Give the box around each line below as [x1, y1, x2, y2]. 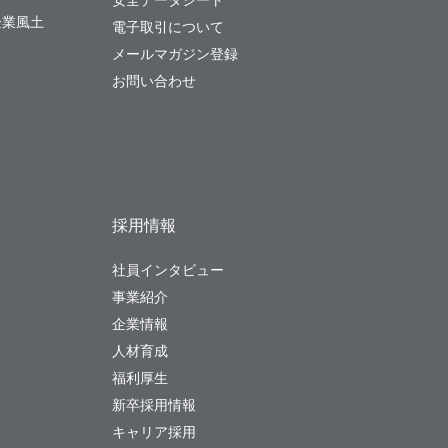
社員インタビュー [112, 262, 224, 279]
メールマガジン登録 [112, 46, 238, 63]
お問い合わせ [112, 73, 196, 90]
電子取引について [112, 19, 224, 36]
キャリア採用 [112, 424, 196, 441]
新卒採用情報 [112, 397, 196, 414]
